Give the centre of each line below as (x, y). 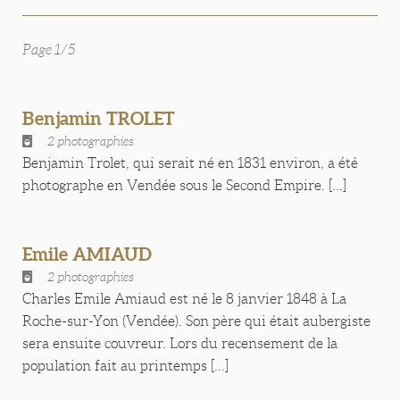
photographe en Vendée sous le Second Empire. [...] (184, 185)
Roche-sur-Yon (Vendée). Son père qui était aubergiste (196, 321)
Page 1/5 (49, 50)
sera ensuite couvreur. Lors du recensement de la (180, 343)
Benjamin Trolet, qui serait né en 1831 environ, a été (190, 163)
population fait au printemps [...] (125, 366)
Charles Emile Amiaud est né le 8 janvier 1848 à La (184, 299)
